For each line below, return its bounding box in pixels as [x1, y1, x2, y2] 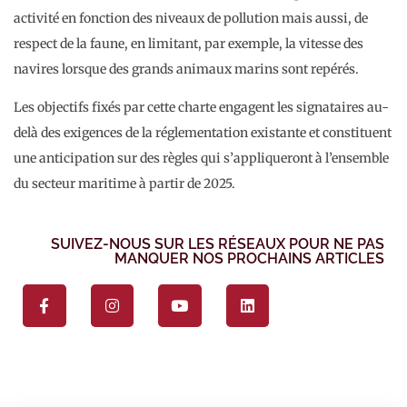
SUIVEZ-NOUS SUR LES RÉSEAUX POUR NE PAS [51, 234, 384, 253]
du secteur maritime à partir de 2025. [14, 175, 235, 193]
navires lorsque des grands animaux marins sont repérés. [14, 60, 359, 77]
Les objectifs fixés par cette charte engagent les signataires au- [14, 99, 389, 116]
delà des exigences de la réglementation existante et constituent [14, 124, 392, 142]
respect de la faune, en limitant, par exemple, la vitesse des [14, 35, 363, 52]
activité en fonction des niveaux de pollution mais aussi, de [14, 9, 368, 26]
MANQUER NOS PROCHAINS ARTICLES [114, 249, 384, 267]
